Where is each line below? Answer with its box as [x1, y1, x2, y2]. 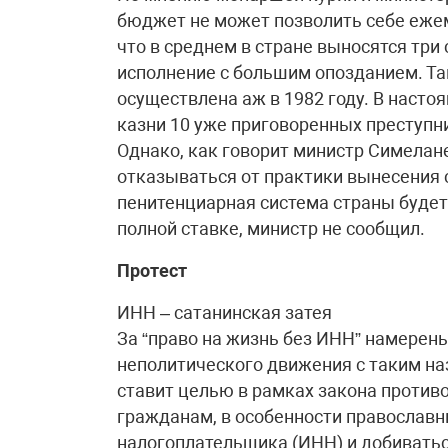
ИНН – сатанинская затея [117, 302, 332, 323]
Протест [117, 260, 187, 281]
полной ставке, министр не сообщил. [117, 218, 425, 239]
